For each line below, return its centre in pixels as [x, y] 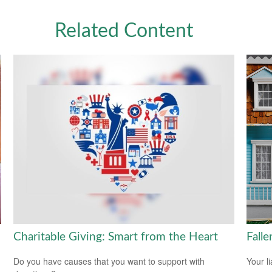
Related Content [124, 31]
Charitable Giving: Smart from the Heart [116, 237]
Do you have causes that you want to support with [109, 261]
